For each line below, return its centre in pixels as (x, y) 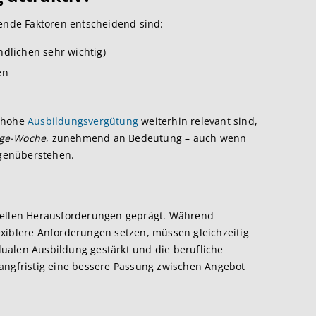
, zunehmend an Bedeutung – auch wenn (146, 138)
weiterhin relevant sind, (198, 121)
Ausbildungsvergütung (83, 121)
